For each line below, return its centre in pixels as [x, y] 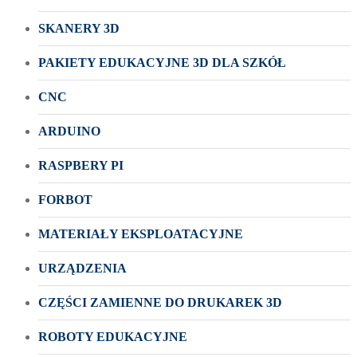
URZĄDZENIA [82, 268]
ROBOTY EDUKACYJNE [113, 336]
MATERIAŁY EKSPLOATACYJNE [141, 233]
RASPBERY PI [81, 165]
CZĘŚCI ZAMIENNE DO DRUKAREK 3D [160, 302]
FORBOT [65, 199]
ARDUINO [69, 131]
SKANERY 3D [79, 28]
